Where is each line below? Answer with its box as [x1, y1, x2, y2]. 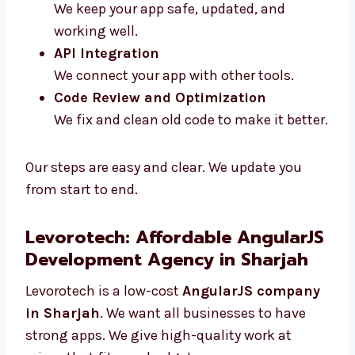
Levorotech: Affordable [25, 270, 231, 297]
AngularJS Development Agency [25, 292, 307, 319]
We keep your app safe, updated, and [54, 24, 285, 42]
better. [54, 157, 95, 175]
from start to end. [25, 227, 138, 245]
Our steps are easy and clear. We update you [25, 204, 302, 223]
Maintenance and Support [54, 2, 236, 20]
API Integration [54, 68, 159, 86]
